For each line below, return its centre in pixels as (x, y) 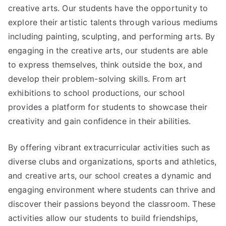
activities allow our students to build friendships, (103, 218)
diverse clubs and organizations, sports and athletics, (112, 161)
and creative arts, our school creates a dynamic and (110, 175)
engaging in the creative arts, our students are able (108, 50)
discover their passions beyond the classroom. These (112, 204)
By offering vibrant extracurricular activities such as (109, 147)
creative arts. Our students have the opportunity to (108, 8)
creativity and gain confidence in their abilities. (100, 121)
